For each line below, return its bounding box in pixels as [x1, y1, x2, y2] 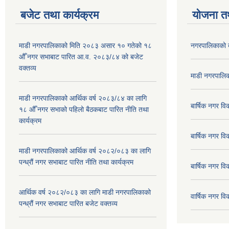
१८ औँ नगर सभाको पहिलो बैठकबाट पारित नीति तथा [19, 105, 149, 113]
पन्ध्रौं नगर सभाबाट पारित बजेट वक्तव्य [19, 199, 118, 208]
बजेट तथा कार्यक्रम [20, 9, 99, 21]
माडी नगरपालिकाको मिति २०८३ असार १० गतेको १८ [19, 41, 152, 50]
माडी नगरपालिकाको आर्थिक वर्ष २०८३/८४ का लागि [19, 94, 147, 102]
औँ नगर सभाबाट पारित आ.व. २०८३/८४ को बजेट [19, 53, 143, 61]
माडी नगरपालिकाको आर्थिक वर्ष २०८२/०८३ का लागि [19, 147, 151, 155]
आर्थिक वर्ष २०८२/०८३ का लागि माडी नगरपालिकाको [19, 188, 151, 196]
